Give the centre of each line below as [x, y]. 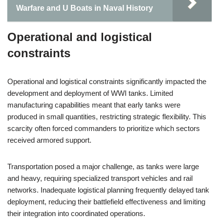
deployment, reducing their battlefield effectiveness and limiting [106, 202]
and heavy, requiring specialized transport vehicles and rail [100, 178]
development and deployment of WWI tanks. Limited [90, 93]
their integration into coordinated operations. [76, 213]
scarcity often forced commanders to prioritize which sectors [104, 128]
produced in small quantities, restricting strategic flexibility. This [107, 117]
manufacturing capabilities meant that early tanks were [94, 105]
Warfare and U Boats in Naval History [85, 8]
